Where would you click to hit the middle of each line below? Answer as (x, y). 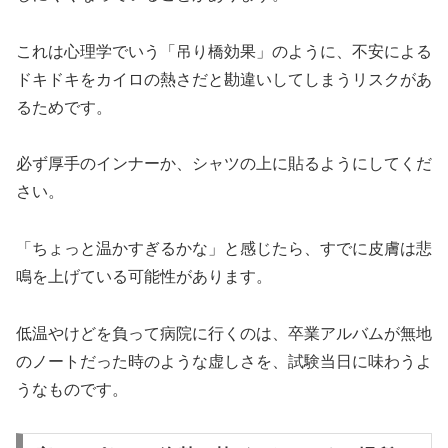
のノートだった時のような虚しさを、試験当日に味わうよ (224, 362)
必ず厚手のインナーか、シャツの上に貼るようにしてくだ (224, 164)
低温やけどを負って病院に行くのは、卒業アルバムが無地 (224, 334)
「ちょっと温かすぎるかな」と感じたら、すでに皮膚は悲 (224, 249)
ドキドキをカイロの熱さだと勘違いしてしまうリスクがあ (224, 79)
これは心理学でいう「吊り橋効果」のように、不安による (224, 51)
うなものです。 (72, 390)
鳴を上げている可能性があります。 (144, 277)
